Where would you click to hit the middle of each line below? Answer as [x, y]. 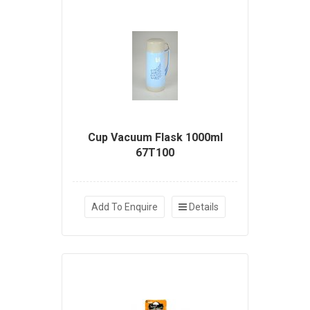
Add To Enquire [125, 207]
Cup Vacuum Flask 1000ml [155, 137]
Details [203, 207]
